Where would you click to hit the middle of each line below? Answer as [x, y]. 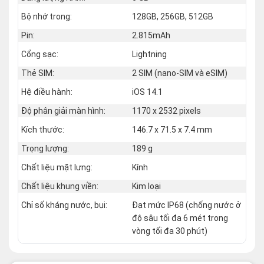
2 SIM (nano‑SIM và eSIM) [180, 73]
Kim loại [146, 186]
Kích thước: [43, 129]
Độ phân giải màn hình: [63, 110]
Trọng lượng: [45, 148]
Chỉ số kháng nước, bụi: [64, 205]
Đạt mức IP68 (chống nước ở [187, 205]
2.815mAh [151, 35]
